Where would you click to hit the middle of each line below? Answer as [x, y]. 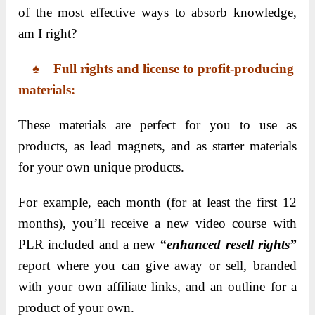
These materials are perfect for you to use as [157, 124]
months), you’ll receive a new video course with [157, 223]
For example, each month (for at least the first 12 [157, 202]
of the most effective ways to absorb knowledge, [157, 12]
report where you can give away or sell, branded [157, 265]
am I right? [48, 33]
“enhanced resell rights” [228, 244]
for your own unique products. [102, 167]
